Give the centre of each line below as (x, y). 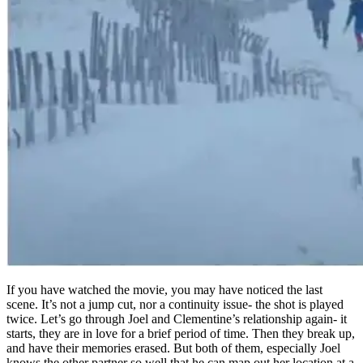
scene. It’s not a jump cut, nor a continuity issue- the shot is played (175, 305)
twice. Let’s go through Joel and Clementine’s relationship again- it (177, 319)
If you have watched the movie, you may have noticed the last (164, 290)
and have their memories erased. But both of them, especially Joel (173, 348)
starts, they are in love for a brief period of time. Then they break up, (181, 334)
